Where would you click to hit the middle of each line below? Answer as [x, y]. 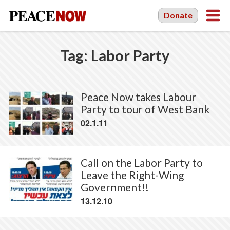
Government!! [114, 187]
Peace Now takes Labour [138, 97]
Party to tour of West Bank [145, 109]
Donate [178, 15]
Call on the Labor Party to [141, 162]
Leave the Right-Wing [132, 175]
